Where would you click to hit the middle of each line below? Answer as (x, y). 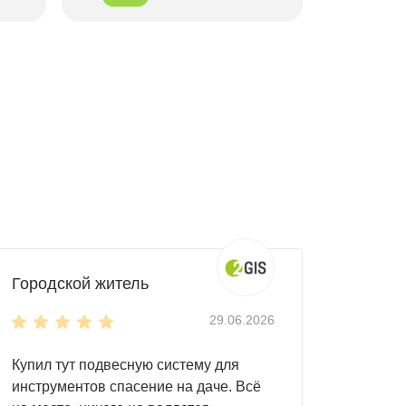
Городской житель (80, 283)
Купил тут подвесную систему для (126, 364)
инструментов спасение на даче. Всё (136, 386)
